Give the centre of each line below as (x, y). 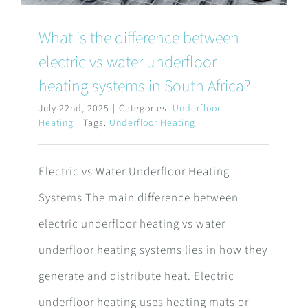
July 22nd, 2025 (74, 109)
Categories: (146, 109)
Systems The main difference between (139, 198)
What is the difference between (139, 38)
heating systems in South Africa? (144, 87)
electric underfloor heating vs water (132, 224)
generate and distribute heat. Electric (136, 277)
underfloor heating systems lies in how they (153, 251)
